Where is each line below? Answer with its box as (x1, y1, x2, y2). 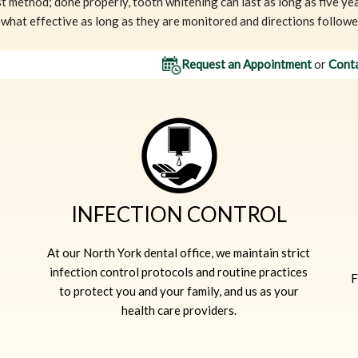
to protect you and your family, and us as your (58, 283, 299, 298)
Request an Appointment (181, 56, 312, 71)
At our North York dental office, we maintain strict (47, 245, 311, 260)
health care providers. (121, 302, 237, 317)
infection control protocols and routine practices (50, 264, 308, 279)
